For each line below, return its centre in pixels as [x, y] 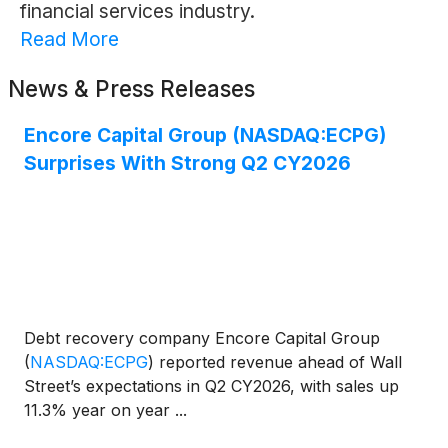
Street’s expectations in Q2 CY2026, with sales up [211, 386]
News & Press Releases [131, 89]
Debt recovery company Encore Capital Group [202, 338]
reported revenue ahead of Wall [278, 362]
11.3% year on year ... [105, 410]
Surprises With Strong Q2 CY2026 [187, 163]
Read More [69, 39]
